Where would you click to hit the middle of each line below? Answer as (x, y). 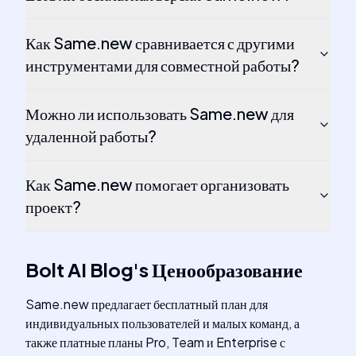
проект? (53, 206)
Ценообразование (227, 269)
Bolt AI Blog (79, 269)
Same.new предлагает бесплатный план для (147, 304)
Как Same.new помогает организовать (157, 184)
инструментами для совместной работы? (163, 65)
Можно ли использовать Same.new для (160, 113)
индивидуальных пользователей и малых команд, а (163, 323)
